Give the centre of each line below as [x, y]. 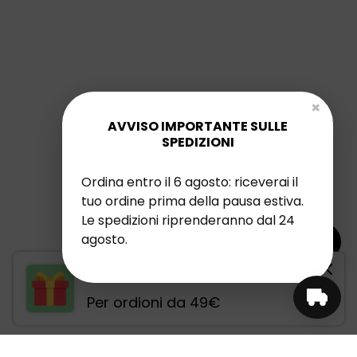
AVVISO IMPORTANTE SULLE [198, 126]
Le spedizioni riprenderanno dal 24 [188, 220]
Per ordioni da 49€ [153, 302]
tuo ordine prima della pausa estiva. [192, 201]
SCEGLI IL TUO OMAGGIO [202, 275]
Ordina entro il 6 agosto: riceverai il [190, 182]
